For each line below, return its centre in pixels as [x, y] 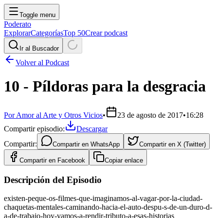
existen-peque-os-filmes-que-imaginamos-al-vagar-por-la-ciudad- [103, 199]
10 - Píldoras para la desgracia [105, 86]
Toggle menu [37, 15]
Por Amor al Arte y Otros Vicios [53, 115]
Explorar [17, 33]
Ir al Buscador [39, 48]
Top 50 [74, 33]
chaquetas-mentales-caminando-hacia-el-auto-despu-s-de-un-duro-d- [108, 207]
